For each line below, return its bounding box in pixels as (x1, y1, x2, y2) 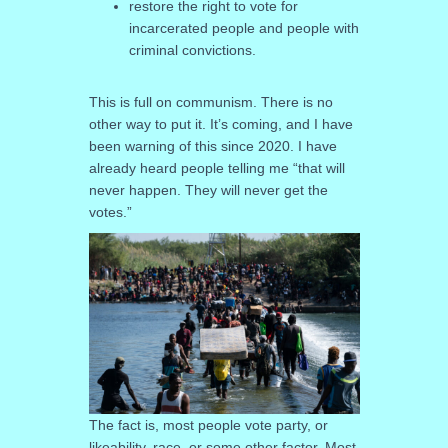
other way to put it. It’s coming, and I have (88, 116, 353, 132)
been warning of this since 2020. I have (88, 138, 337, 154)
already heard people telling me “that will (88, 160, 345, 176)
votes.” (88, 204, 132, 220)
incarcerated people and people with (128, 20, 359, 36)
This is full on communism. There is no (88, 94, 333, 110)
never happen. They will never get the (88, 182, 328, 198)
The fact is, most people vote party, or (88, 416, 328, 433)
